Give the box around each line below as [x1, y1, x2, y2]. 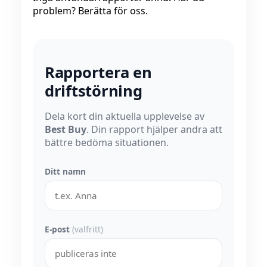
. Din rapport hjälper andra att [86, 123, 222, 136]
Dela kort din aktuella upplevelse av [45, 110, 204, 123]
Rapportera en [45, 62, 152, 83]
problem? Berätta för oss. [33, 4, 148, 17]
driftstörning [45, 80, 142, 102]
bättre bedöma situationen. [45, 136, 169, 150]
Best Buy [45, 123, 86, 136]
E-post [45, 223, 72, 235]
